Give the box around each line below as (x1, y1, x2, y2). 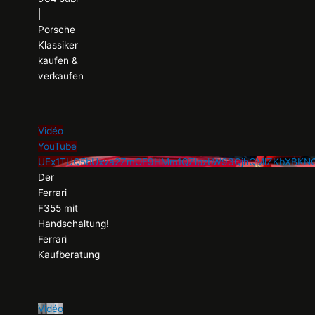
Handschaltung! (38, 217, 110, 229)
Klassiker (38, 39, 79, 51)
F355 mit (38, 202, 79, 214)
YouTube (38, 140, 77, 152)
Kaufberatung (38, 248, 101, 260)
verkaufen (38, 70, 84, 82)
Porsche (38, 23, 76, 35)
